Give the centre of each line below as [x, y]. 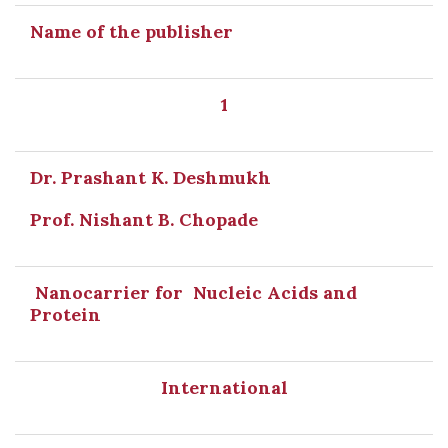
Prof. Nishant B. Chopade [144, 219]
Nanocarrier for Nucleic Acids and [193, 292]
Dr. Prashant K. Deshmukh [150, 177]
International [224, 387]
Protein [65, 314]
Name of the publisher [131, 31]
